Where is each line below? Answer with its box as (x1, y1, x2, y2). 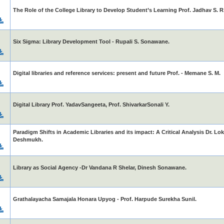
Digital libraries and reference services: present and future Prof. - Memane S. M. (12, 70, 220, 76)
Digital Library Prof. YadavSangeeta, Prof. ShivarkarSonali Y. (12, 101, 169, 107)
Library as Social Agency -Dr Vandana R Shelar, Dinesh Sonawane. (12, 164, 186, 170)
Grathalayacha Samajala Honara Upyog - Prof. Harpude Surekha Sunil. (12, 196, 196, 202)
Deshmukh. (12, 136, 43, 142)
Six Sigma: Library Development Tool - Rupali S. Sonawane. (12, 38, 169, 44)
